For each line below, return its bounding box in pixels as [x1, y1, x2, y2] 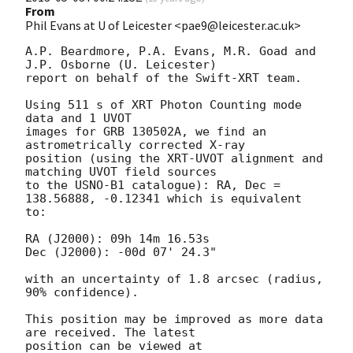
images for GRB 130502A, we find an [25, 124, 266, 139]
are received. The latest [25, 325, 195, 340]
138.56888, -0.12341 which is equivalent [25, 191, 302, 206]
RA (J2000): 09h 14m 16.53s [25, 232, 210, 247]
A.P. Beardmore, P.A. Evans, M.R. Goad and [25, 44, 316, 59]
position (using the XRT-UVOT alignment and [25, 151, 323, 166]
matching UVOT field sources [25, 165, 217, 180]
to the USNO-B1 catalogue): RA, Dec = [25, 178, 281, 193]
